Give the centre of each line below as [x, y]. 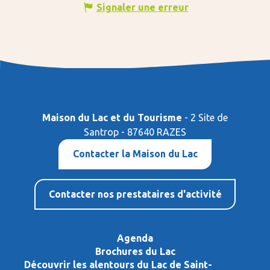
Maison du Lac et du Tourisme [112, 117]
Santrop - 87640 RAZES [135, 132]
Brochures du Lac [135, 251]
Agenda [135, 238]
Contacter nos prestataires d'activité [135, 194]
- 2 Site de [205, 117]
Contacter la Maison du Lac [135, 154]
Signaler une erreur [142, 7]
